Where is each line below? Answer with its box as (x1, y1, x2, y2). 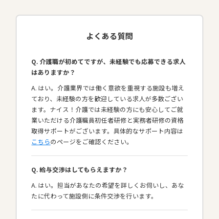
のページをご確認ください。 (50, 137, 133, 147)
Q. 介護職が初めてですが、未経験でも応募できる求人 (31, 57, 186, 66)
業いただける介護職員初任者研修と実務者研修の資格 (31, 115, 184, 125)
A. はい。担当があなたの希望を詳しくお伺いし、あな (31, 180, 185, 190)
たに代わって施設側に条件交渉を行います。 (31, 191, 158, 201)
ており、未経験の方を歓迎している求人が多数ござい (31, 94, 184, 104)
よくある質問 (86, 30, 133, 42)
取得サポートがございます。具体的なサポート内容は (31, 126, 184, 136)
